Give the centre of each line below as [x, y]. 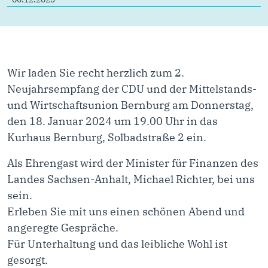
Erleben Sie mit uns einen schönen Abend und [126, 211]
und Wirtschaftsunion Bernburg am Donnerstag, [130, 105]
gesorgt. [28, 260]
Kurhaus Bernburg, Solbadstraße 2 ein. [107, 137]
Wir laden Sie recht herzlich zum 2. [96, 73]
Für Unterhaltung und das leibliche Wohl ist [117, 244]
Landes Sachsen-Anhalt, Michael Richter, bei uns [131, 179]
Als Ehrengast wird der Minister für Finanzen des [133, 163]
